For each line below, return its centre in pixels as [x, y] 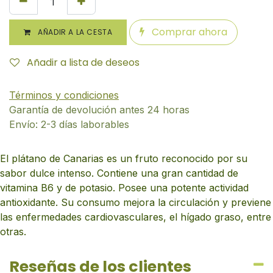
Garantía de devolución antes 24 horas [99, 110]
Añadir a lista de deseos [83, 63]
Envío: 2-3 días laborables [69, 125]
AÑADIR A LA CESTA [74, 32]
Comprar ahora [189, 32]
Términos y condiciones [64, 95]
